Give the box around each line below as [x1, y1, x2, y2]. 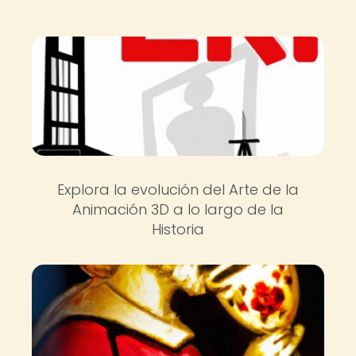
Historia [152, 219, 204, 239]
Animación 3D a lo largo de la [72, 199, 284, 219]
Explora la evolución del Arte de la [57, 180, 299, 199]
